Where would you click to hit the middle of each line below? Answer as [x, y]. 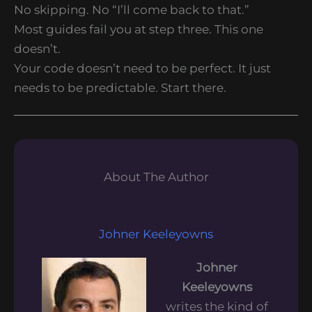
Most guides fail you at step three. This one [139, 29]
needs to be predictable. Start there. [120, 87]
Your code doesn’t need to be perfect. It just [142, 68]
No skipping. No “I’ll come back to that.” [132, 9]
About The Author [156, 177]
